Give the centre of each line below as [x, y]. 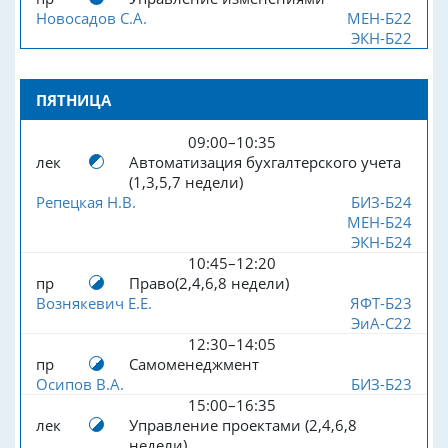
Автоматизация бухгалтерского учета [264, 161]
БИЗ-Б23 [381, 383]
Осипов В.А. [80, 383]
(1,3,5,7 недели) [185, 181]
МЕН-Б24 [379, 221]
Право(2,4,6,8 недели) [208, 282]
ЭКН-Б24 [381, 241]
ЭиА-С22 [381, 322]
